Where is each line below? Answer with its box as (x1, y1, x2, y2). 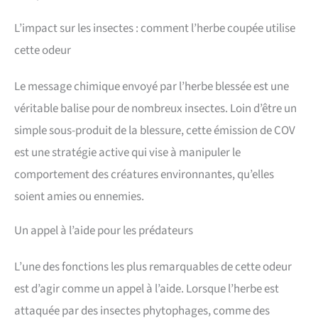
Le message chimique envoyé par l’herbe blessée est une (14, 77, 289, 95)
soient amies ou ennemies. (14, 187, 144, 205)
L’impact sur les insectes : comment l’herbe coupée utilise (14, 19, 295, 37)
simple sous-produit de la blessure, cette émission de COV (14, 121, 295, 139)
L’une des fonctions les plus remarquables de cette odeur (14, 258, 292, 275)
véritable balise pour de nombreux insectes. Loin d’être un (14, 99, 297, 117)
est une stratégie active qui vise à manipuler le (14, 143, 241, 161)
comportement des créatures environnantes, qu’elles (14, 165, 274, 183)
